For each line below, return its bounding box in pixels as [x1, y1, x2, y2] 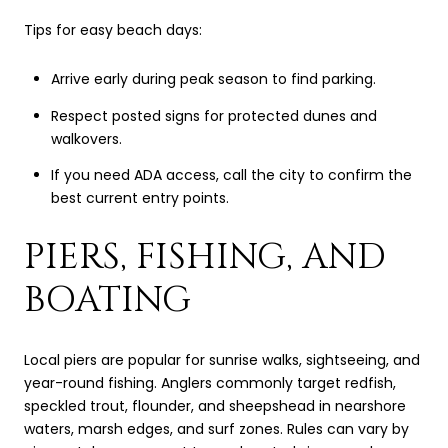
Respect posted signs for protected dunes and [50, 105, 377, 126]
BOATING [24, 276, 191, 325]
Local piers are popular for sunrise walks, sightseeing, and [24, 350, 420, 371]
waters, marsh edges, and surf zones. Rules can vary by [24, 419, 409, 440]
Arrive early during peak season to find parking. [50, 69, 376, 90]
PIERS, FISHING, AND [24, 233, 386, 282]
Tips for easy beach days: [24, 19, 202, 40]
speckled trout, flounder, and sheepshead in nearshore [24, 396, 406, 417]
